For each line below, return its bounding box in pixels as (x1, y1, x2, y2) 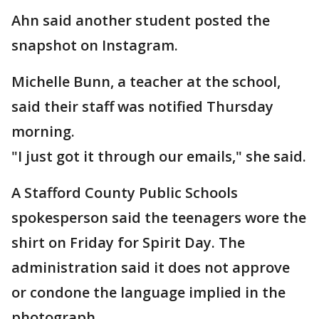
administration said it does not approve (11, 258, 290, 277)
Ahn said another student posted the (11, 11, 270, 30)
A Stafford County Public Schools (11, 183, 238, 202)
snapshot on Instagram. (11, 36, 178, 55)
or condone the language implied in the (11, 283, 286, 302)
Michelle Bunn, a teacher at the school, (11, 72, 281, 91)
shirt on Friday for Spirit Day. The (11, 233, 245, 252)
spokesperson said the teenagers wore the (11, 208, 306, 227)
